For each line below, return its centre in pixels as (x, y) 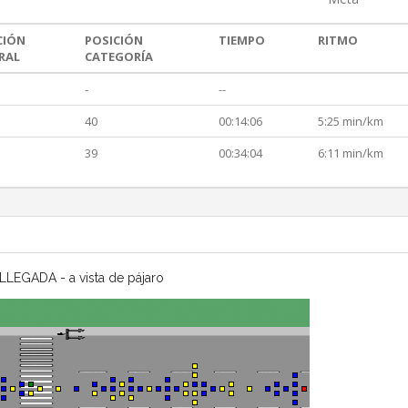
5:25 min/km (351, 122)
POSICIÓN (114, 41)
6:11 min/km (351, 153)
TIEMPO (242, 41)
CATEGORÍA (119, 57)
